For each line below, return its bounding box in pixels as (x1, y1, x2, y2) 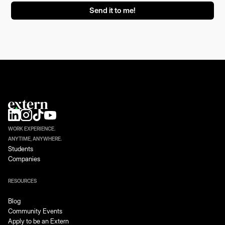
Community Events (8, 206, 62, 215)
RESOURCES (8, 177, 37, 184)
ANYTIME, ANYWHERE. (8, 135, 62, 142)
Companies (8, 154, 40, 163)
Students (8, 144, 33, 153)
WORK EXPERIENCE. (8, 125, 55, 132)
